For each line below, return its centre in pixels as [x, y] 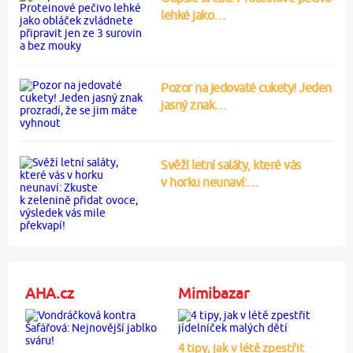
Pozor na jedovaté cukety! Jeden [246, 87]
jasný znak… [194, 104]
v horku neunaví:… [210, 182]
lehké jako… [193, 15]
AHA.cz [49, 293]
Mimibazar [213, 293]
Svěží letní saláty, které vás [231, 164]
